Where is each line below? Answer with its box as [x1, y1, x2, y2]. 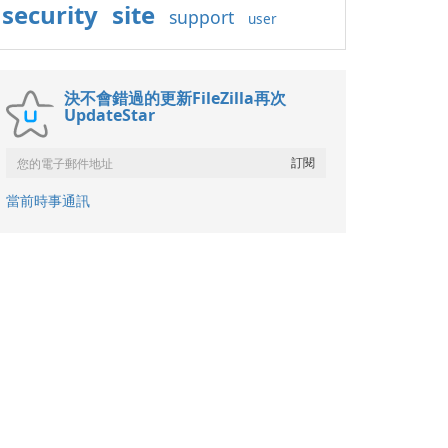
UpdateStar [64, 104, 155, 126]
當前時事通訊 [6, 191, 90, 210]
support [169, 5, 234, 29]
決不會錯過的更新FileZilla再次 [64, 87, 286, 109]
